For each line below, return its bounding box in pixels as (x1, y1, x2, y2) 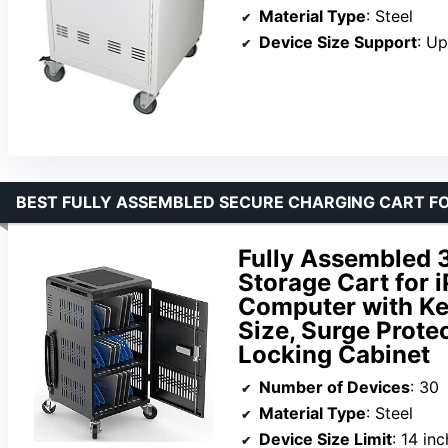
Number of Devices (259, 377, 410, 398)
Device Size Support (259, 31, 417, 52)
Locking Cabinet (238, 340, 430, 370)
